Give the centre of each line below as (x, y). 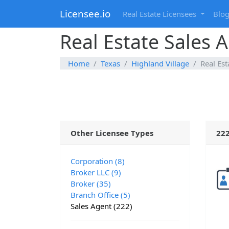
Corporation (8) (98, 161)
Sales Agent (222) (101, 206)
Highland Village (160, 64)
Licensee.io (85, 14)
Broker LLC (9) (96, 173)
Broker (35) (91, 184)
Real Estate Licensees (161, 14)
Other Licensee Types (112, 133)
